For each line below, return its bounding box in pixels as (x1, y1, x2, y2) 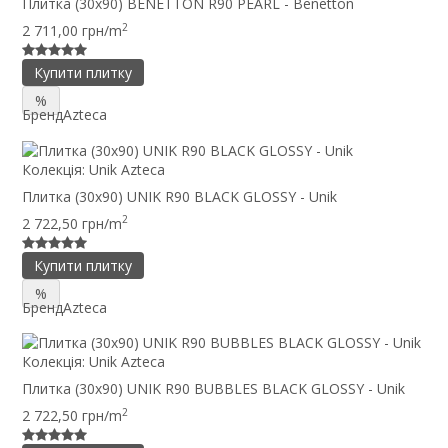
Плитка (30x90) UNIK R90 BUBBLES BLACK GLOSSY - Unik (22, 379, 405, 399)
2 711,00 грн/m (22, 20, 122, 40)
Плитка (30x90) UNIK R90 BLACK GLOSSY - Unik (22, 186, 337, 206)
